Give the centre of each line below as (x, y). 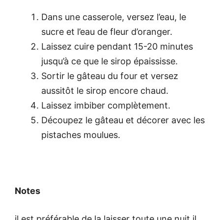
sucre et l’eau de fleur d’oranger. (107, 31)
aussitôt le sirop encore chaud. (105, 90)
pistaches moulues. (81, 135)
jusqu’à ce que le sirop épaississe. (110, 61)
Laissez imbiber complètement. (106, 105)
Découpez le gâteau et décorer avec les (123, 120)
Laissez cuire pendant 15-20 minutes (117, 46)
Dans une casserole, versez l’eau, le (114, 17)
